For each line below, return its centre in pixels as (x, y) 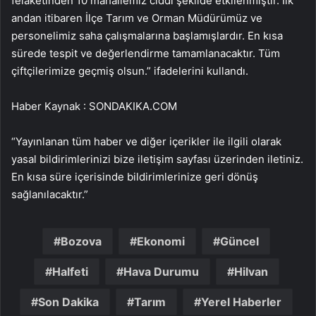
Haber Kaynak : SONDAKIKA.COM (94, 106)
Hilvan (251, 271)
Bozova (81, 241)
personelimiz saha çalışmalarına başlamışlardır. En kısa (147, 35)
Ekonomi (161, 241)
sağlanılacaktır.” (50, 194)
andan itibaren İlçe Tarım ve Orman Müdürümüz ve (137, 18)
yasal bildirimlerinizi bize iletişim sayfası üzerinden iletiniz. (157, 159)
